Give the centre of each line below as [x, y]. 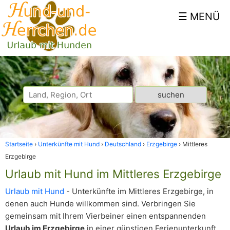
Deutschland [123, 144]
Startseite [19, 144]
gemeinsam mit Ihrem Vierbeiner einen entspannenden [106, 216]
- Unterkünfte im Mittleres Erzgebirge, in [139, 191]
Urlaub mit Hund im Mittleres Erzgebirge [113, 174]
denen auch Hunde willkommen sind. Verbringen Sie [100, 204]
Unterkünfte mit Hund [69, 144]
